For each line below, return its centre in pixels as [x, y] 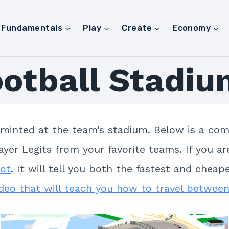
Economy [192, 28]
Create [137, 28]
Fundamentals [32, 28]
